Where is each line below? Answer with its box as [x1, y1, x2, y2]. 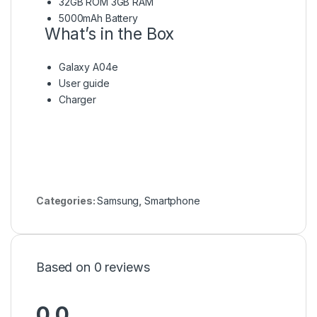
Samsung [97, 195, 139, 207]
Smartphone [144, 195, 200, 207]
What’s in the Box [36, 24, 175, 45]
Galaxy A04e [59, 61, 118, 74]
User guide [59, 77, 110, 90]
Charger [59, 93, 97, 106]
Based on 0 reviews [36, 260, 150, 275]
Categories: [36, 195, 98, 207]
